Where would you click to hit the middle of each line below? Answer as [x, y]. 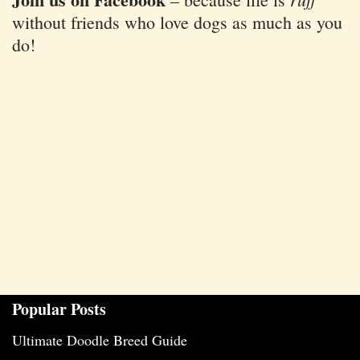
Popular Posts [59, 309]
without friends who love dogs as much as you [177, 22]
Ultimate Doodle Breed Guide [100, 340]
